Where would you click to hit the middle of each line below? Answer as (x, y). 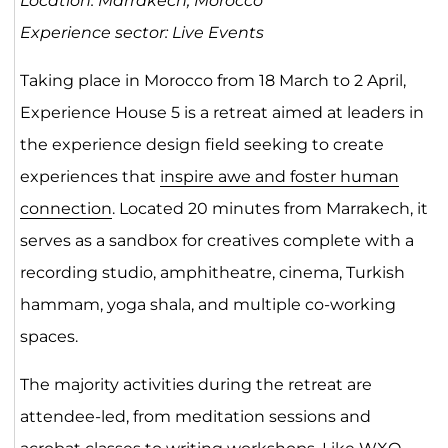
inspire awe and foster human (279, 176)
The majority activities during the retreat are (195, 384)
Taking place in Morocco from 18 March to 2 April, (212, 80)
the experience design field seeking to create (201, 144)
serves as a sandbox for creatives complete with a (216, 240)
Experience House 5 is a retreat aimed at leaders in (221, 112)
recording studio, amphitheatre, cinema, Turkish (212, 272)
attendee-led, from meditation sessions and (195, 416)
